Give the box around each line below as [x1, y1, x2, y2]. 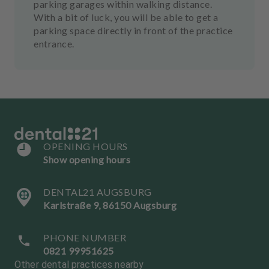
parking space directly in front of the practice [34, 25, 233, 36]
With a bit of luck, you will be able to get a [34, 11, 219, 23]
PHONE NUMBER [43, 232, 126, 243]
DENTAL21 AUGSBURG [43, 186, 152, 198]
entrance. [34, 38, 74, 49]
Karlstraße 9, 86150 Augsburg [43, 199, 177, 211]
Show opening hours [43, 154, 130, 165]
